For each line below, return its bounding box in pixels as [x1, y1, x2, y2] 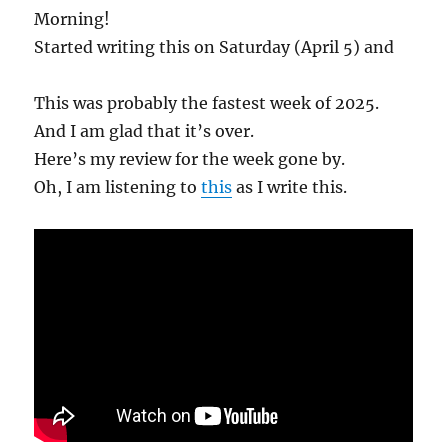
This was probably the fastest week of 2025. [34, 93, 380, 114]
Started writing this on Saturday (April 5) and [34, 37, 395, 58]
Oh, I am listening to [34, 177, 202, 198]
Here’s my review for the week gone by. [34, 149, 346, 170]
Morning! [34, 9, 111, 30]
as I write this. [232, 177, 348, 198]
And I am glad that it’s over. [34, 121, 255, 142]
